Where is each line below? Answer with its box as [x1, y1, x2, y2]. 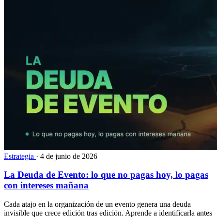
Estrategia [4, 152, 36, 160]
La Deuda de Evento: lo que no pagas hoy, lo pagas [4, 170, 208, 180]
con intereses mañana [4, 180, 89, 191]
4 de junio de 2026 [40, 152, 97, 160]
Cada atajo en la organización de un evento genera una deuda [4, 200, 191, 209]
